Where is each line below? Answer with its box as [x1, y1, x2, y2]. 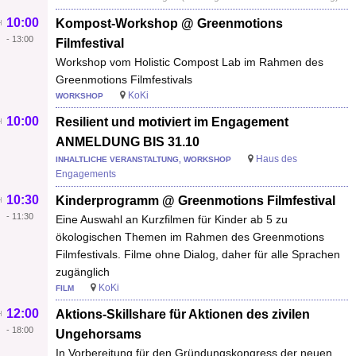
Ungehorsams [56, 327, 141, 341]
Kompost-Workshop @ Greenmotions [56, 16, 283, 30]
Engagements [56, 168, 116, 180]
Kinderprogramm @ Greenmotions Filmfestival [56, 193, 335, 207]
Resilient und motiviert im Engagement [56, 114, 288, 129]
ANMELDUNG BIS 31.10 [56, 134, 199, 149]
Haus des [256, 153, 297, 164]
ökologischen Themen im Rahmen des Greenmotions [56, 230, 324, 243]
